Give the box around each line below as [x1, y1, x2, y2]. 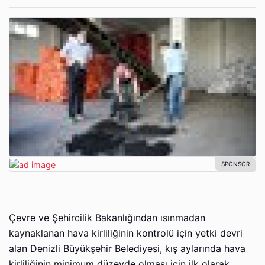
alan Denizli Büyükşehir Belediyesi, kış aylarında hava [9, 243, 245, 254]
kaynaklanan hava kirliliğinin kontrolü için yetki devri [9, 227, 243, 239]
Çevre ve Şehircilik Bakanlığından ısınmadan [9, 212, 205, 224]
